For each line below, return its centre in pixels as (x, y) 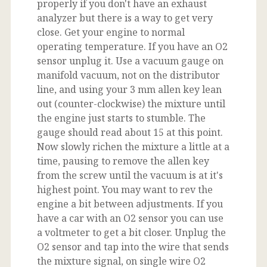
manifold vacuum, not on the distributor (128, 75)
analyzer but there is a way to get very (125, 18)
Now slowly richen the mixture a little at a (133, 146)
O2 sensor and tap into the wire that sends (133, 246)
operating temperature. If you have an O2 (132, 46)
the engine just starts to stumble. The (121, 118)
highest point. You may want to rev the (125, 189)
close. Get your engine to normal (111, 32)
